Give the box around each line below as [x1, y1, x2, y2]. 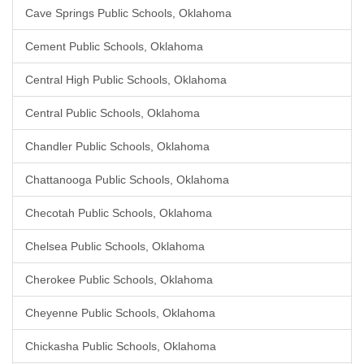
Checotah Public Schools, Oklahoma [25, 206, 212, 219]
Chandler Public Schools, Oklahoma [25, 140, 210, 153]
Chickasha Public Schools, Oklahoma [25, 340, 216, 353]
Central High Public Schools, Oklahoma [25, 73, 227, 86]
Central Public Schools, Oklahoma [25, 106, 200, 119]
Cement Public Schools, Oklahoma [25, 40, 203, 53]
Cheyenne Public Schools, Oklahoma [25, 306, 215, 319]
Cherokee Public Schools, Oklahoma [25, 273, 213, 286]
